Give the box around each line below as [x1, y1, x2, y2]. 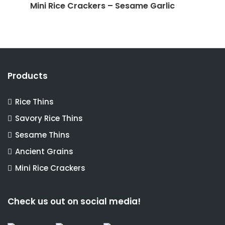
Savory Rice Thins [15, 113, 83, 124]
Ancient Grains [15, 146, 73, 157]
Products [8, 70, 48, 82]
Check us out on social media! [8, 195, 141, 208]
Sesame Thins [15, 130, 70, 141]
